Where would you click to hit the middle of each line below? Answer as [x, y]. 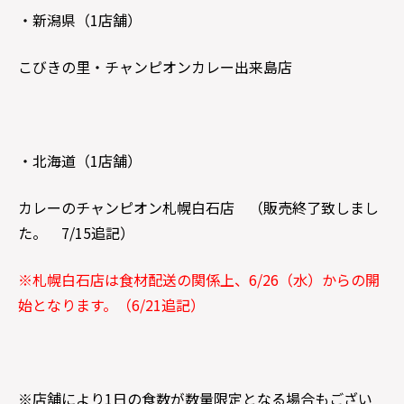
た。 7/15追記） [76, 233]
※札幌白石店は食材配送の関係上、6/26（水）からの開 [199, 280]
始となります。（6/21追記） [111, 305]
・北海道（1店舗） [80, 161]
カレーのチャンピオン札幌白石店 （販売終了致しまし [198, 207]
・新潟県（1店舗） [80, 20]
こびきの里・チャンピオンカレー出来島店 [155, 67]
